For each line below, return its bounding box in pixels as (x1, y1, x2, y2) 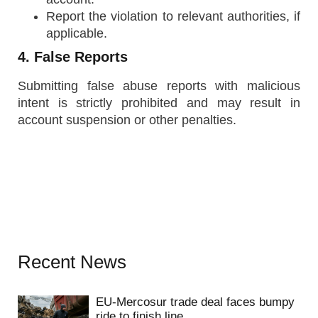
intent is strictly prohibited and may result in (18, 96, 300, 110)
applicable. (46, 26, 107, 40)
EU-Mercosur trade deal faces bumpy (96, 295, 295, 309)
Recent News (18, 251, 126, 273)
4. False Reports (18, 49, 128, 65)
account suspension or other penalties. (18, 113, 236, 127)
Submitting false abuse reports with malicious (18, 79, 300, 93)
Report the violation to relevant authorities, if (46, 9, 300, 23)
